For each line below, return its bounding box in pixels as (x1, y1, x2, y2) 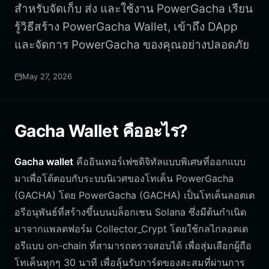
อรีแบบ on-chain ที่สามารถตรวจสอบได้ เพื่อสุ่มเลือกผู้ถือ (14, 240, 252, 252)
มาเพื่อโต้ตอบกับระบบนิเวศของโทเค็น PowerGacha (14, 172, 234, 184)
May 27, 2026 (22, 71, 72, 81)
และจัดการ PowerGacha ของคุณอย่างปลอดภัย (14, 38, 249, 52)
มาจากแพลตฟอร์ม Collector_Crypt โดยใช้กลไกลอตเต (14, 223, 248, 235)
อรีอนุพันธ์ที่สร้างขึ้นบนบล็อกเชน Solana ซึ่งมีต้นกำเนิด (14, 206, 246, 218)
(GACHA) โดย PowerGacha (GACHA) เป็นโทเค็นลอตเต (14, 189, 255, 201)
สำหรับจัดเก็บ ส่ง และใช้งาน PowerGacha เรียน (14, 2, 253, 16)
